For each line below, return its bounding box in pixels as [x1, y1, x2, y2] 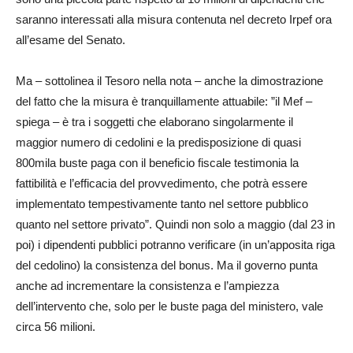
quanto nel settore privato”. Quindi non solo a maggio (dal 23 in [16, 217, 335, 231]
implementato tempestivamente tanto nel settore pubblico [16, 197, 308, 210]
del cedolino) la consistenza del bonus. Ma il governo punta [16, 258, 318, 272]
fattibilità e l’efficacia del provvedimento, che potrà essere [16, 176, 307, 190]
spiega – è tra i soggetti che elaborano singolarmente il [16, 115, 293, 128]
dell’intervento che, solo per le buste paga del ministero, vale [16, 299, 323, 313]
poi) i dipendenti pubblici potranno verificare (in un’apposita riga [16, 238, 335, 251]
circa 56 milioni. [16, 320, 95, 333]
